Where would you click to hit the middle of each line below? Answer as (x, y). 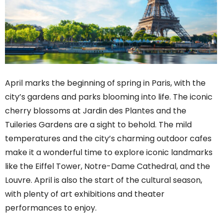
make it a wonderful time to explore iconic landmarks (109, 152)
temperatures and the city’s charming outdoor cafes (108, 138)
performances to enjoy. (51, 208)
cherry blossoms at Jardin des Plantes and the (96, 111)
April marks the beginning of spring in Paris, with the (105, 83)
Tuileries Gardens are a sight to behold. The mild (98, 124)
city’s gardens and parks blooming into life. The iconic (109, 97)
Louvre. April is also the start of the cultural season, (104, 180)
